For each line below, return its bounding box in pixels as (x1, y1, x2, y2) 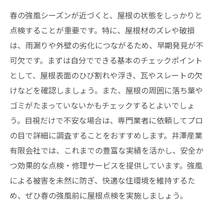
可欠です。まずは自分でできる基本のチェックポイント (10, 54, 202, 66)
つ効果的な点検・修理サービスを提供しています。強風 (10, 159, 202, 171)
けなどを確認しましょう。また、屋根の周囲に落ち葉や (10, 84, 203, 96)
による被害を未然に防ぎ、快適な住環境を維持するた (10, 174, 195, 186)
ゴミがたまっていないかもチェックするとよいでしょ (10, 99, 195, 111)
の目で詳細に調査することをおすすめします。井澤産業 (10, 129, 202, 141)
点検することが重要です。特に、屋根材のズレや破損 (10, 24, 195, 36)
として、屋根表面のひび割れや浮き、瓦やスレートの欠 (10, 69, 202, 81)
